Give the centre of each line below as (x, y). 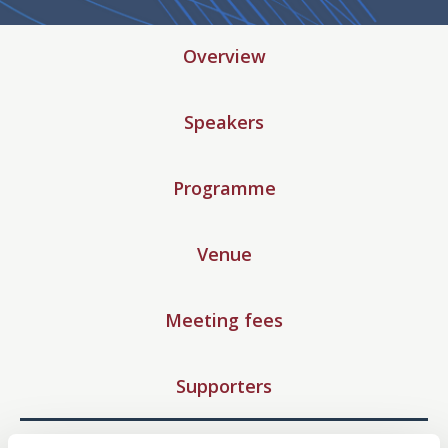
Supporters (224, 386)
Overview (224, 56)
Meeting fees (224, 320)
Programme (224, 188)
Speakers (224, 122)
